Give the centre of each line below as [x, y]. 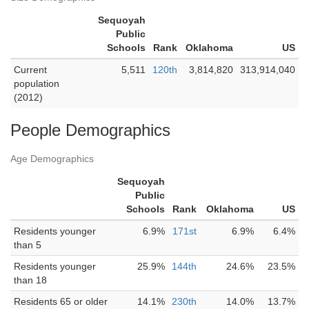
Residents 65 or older [61, 301]
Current [30, 70]
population [37, 83]
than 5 [28, 245]
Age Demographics [52, 159]
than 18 [30, 280]
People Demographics [90, 130]
